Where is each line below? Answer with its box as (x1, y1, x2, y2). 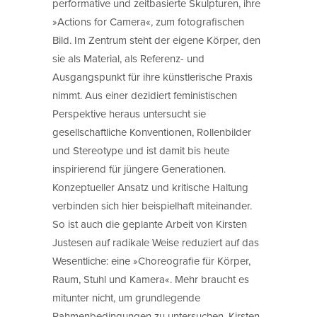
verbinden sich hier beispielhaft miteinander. (52, 197, 252, 213)
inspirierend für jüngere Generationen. (52, 161, 226, 176)
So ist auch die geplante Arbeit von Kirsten (52, 216, 247, 231)
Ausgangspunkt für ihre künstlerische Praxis (52, 69, 253, 84)
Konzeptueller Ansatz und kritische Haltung (52, 179, 248, 195)
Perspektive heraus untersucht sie (52, 105, 206, 121)
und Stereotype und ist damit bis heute (52, 142, 229, 158)
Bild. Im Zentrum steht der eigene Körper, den (52, 32, 260, 47)
